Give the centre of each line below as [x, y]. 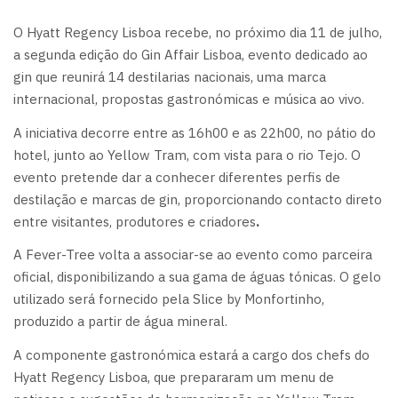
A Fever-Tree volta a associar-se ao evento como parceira [193, 255]
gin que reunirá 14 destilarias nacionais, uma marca [170, 77]
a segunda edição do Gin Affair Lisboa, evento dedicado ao [191, 55]
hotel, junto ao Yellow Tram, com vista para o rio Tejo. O [187, 155]
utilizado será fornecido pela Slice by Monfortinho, [169, 299]
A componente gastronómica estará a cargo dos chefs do [191, 354]
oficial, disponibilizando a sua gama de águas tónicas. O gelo [197, 277]
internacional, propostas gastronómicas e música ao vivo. [189, 99]
